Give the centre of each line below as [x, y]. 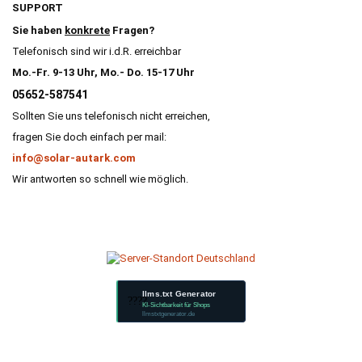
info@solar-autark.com [74, 158]
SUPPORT [38, 8]
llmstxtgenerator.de [169, 314]
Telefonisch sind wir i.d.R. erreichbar [97, 52]
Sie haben [38, 31]
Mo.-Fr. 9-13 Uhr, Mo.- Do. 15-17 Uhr [103, 73]
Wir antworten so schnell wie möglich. [100, 179]
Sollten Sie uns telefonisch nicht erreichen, [111, 116]
